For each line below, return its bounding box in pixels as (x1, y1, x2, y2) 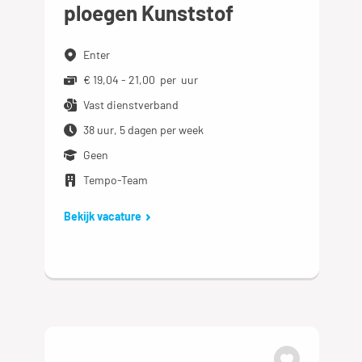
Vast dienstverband (83, 98, 179, 112)
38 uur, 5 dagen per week (83, 123, 204, 137)
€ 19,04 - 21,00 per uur (83, 73, 199, 86)
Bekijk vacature (64, 209, 142, 223)
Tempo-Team (83, 173, 149, 187)
